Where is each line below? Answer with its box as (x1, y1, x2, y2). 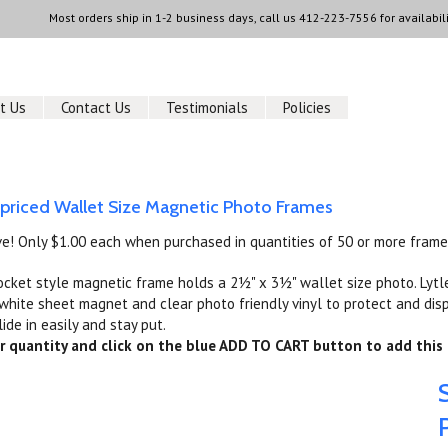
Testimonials (166, 98, 249, 117)
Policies (283, 98, 332, 117)
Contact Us (61, 98, 132, 117)
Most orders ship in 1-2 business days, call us (48, 10, 299, 25)
